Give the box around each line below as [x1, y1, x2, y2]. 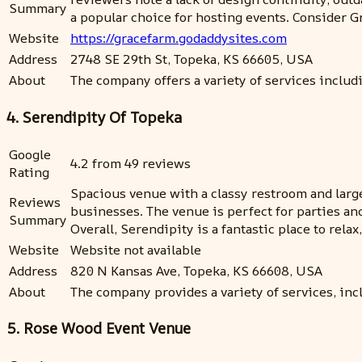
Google [9, 145, 51, 163]
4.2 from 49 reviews [70, 154, 191, 172]
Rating [9, 162, 49, 181]
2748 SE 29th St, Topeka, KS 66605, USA [70, 50, 313, 69]
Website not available [70, 240, 201, 259]
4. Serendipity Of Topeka [6, 106, 182, 128]
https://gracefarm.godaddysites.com [70, 29, 287, 48]
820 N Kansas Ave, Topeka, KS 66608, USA [70, 261, 322, 280]
